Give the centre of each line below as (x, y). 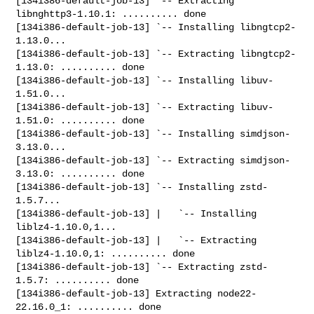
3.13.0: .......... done (80, 173)
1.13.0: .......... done (80, 67)
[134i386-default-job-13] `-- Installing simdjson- (153, 134)
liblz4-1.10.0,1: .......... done (105, 253)
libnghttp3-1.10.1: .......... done (111, 14)
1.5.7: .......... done (77, 280)
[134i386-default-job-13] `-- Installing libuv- (145, 80)
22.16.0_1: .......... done (89, 307)
